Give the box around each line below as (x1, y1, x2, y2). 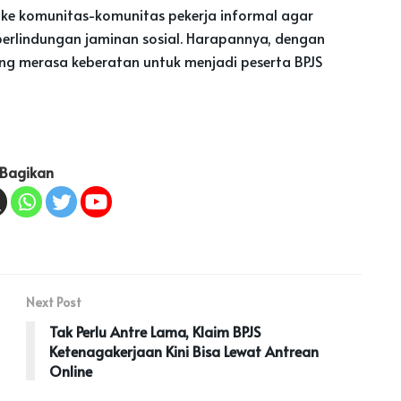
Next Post (26, 293, 81, 311)
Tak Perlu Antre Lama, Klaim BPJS (49, 320, 260, 341)
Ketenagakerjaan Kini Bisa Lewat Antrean (49, 340, 319, 361)
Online (49, 360, 92, 380)
